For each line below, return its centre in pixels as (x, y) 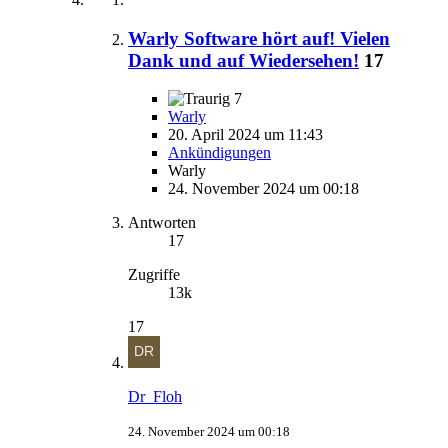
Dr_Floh (155, 397)
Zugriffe (154, 275)
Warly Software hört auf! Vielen (259, 38)
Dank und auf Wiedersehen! (243, 60)
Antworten (162, 223)
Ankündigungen (219, 153)
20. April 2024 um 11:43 (245, 135)
